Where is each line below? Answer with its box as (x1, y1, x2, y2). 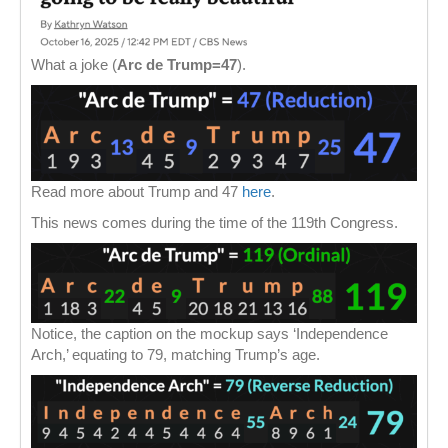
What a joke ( (31, 55, 117, 73)
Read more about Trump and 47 (31, 182, 242, 200)
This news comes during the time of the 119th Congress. (31, 213, 398, 231)
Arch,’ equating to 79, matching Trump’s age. (31, 345, 320, 363)
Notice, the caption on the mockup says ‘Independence (31, 324, 388, 342)
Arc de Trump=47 (117, 55, 237, 73)
